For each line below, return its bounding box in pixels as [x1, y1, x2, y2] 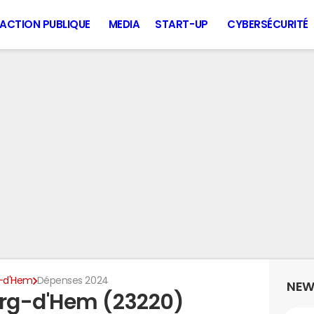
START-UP [155, 19, 208, 29]
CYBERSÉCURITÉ [227, 19, 308, 29]
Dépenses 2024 [36, 275, 109, 285]
